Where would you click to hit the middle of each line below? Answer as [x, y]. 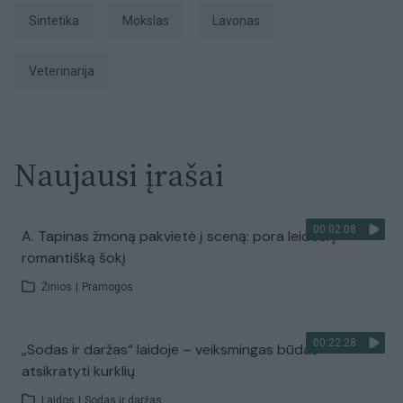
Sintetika [58, 21]
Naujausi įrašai [119, 175]
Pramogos [107, 287]
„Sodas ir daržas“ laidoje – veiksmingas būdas [170, 349]
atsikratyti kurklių [78, 371]
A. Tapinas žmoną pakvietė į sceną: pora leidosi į [179, 236]
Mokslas [151, 21]
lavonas [239, 21]
